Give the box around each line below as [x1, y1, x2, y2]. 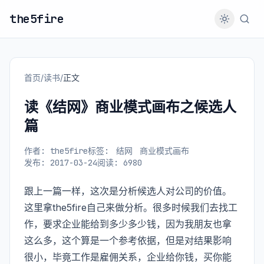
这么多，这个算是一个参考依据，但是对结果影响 [24, 235, 232, 246]
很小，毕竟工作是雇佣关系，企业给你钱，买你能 [24, 251, 232, 263]
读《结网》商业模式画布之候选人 [24, 98, 236, 115]
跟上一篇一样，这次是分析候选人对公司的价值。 [24, 185, 232, 197]
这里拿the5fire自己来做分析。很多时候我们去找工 [24, 202, 237, 213]
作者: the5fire [24, 146, 88, 156]
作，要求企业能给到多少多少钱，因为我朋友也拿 [24, 218, 232, 230]
